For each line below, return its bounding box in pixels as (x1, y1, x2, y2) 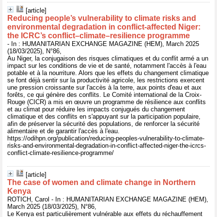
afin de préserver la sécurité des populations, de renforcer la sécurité (7, 120, 200, 127)
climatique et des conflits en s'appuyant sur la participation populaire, (7, 113, 201, 120)
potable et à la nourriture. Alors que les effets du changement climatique (7, 69, 209, 77)
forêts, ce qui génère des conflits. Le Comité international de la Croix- (7, 91, 201, 98)
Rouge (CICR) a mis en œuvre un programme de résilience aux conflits (7, 98, 206, 106)
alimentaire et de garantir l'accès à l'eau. (7, 127, 120, 135)
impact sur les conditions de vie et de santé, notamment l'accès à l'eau (7, 62, 206, 69)
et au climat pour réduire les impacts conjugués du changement (7, 106, 185, 113)
